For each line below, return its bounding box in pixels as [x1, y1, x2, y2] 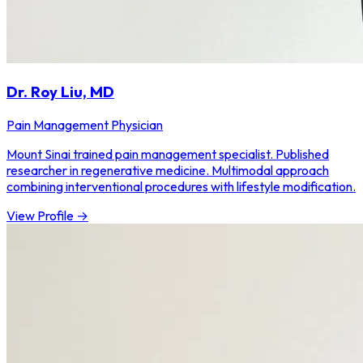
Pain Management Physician [6, 116, 163, 133]
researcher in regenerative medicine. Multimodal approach [6, 161, 329, 178]
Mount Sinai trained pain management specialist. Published [6, 145, 329, 162]
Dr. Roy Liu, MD [6, 81, 114, 101]
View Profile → [6, 207, 88, 224]
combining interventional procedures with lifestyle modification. [6, 177, 356, 194]
